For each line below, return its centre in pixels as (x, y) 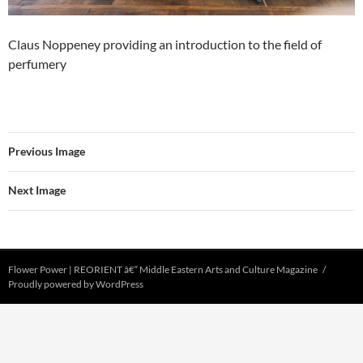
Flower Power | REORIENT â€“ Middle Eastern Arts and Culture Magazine (163, 269)
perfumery (37, 63)
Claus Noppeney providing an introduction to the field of (165, 44)
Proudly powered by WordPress (76, 284)
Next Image (37, 190)
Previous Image (47, 151)
